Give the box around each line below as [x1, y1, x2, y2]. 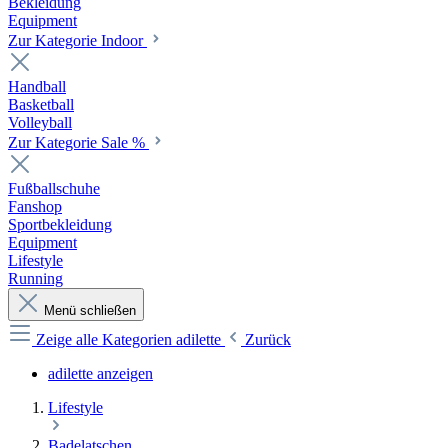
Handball [8, 78, 66, 95]
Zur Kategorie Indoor [8, 32, 147, 49]
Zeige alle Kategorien [36, 331, 176, 348]
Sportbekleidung [8, 216, 112, 233]
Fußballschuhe [8, 180, 100, 197]
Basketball [8, 96, 74, 113]
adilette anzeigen [48, 365, 153, 382]
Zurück [245, 331, 291, 348]
